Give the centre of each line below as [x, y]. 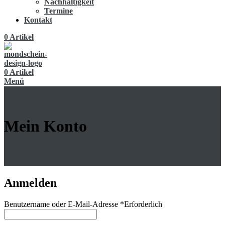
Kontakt [38, 20]
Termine [59, 11]
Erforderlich [143, 204]
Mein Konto [45, 126]
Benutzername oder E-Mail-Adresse [62, 204]
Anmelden [30, 183]
